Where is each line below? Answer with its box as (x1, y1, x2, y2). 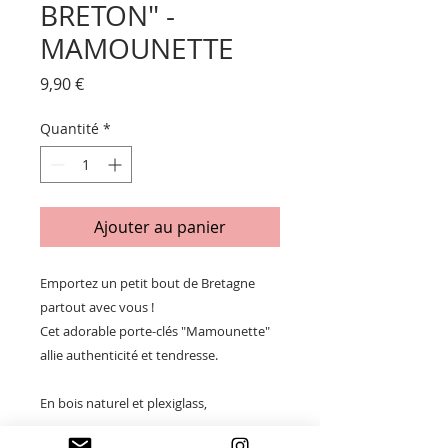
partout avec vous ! (40, 298, 154, 317)
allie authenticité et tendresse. (40, 346, 218, 365)
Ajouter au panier (94, 216, 226, 239)
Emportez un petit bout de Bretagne (40, 274, 255, 293)
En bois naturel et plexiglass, (40, 394, 210, 413)
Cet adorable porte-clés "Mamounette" (40, 322, 270, 341)
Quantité (40, 119, 99, 139)
